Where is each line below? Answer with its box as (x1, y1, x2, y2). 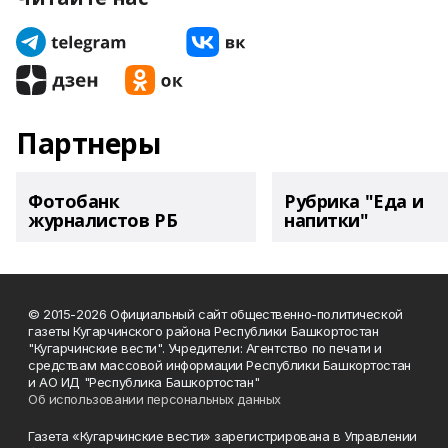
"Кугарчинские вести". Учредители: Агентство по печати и (28, 340, 382, 356)
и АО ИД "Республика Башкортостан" (28, 374, 260, 390)
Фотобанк (28, 189, 120, 213)
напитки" (284, 208, 369, 232)
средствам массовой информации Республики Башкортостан (28, 357, 411, 373)
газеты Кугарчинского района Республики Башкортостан (28, 323, 379, 339)
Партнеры (16, 124, 161, 162)
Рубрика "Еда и (284, 189, 424, 213)
